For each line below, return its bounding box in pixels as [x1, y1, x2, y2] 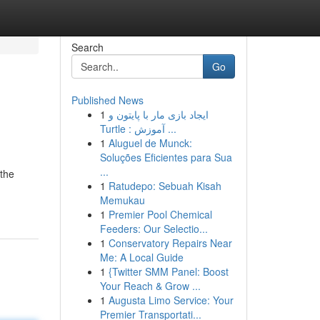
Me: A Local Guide [99, 250, 184, 264]
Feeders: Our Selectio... [99, 221, 208, 236]
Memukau [99, 193, 145, 207]
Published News [71, 93, 144, 107]
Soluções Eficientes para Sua [99, 150, 232, 164]
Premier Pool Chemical [108, 207, 212, 221]
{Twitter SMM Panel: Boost [108, 264, 229, 279]
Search [71, 40, 104, 54]
